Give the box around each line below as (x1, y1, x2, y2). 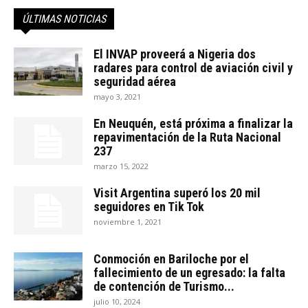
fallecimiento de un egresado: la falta (93, 265, 285, 280)
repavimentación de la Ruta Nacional (93, 130, 281, 144)
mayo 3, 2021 (93, 91, 141, 102)
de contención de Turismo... (93, 279, 234, 294)
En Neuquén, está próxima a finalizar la (93, 116, 293, 131)
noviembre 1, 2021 (93, 217, 162, 227)
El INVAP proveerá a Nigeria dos (93, 47, 256, 61)
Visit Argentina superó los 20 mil (93, 186, 261, 200)
